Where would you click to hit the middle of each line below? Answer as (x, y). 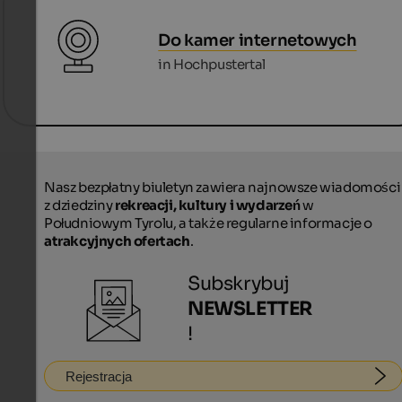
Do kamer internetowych (258, 40)
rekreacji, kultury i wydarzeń (208, 205)
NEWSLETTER (250, 309)
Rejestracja (98, 376)
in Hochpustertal (212, 64)
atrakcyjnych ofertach (117, 241)
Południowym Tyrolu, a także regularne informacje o (209, 223)
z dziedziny (80, 205)
